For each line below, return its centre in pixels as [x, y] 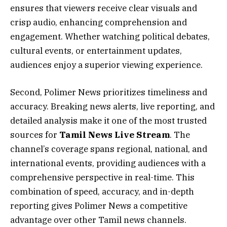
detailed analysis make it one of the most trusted [108, 120]
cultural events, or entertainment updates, [96, 50]
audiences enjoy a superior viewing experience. [106, 65]
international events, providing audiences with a [108, 163]
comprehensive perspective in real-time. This [102, 177]
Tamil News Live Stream [115, 135]
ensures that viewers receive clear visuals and [104, 8]
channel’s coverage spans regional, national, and [109, 149]
